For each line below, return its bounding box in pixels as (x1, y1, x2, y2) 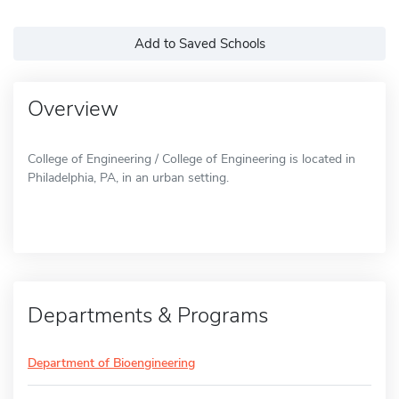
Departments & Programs (28, 300, 268, 330)
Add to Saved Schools (134, 34, 265, 53)
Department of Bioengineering (28, 354, 195, 371)
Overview (28, 94, 118, 123)
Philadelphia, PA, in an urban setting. (28, 168, 229, 186)
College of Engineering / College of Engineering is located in (28, 150, 355, 167)
